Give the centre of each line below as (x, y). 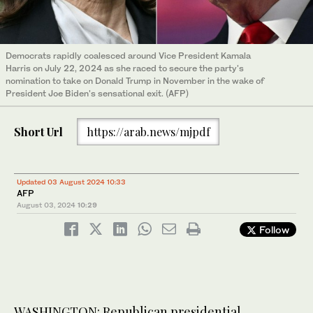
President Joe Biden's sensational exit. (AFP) (97, 93)
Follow (273, 230)
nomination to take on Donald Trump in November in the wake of (135, 80)
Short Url (38, 131)
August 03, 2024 (46, 205)
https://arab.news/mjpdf (148, 131)
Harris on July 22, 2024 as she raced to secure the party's (125, 68)
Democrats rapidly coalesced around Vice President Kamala (128, 55)
